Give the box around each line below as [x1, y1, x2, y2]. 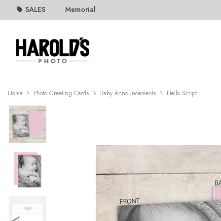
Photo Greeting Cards [34, 89, 89, 98]
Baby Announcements [100, 89, 156, 98]
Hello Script [167, 89, 197, 98]
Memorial [65, 4, 96, 15]
